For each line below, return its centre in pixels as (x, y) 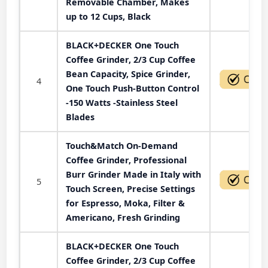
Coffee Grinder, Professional (126, 160)
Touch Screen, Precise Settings (130, 188)
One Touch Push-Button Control (133, 88)
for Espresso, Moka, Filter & (125, 203)
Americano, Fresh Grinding (123, 217)
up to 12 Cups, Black (108, 16)
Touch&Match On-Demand (122, 145)
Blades (80, 117)
